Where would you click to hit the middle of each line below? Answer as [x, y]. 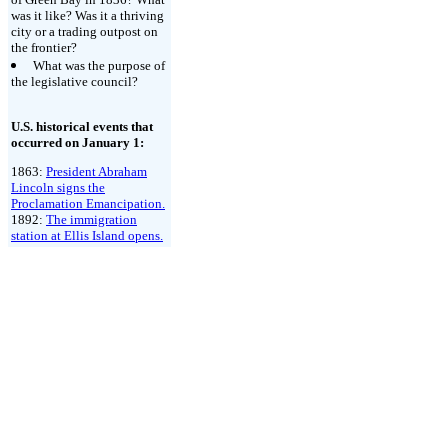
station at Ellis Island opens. [87, 235]
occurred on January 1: [77, 142]
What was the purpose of [99, 65]
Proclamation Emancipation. [88, 203]
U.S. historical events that [82, 126]
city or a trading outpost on [84, 31]
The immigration [91, 219]
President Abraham [96, 171]
